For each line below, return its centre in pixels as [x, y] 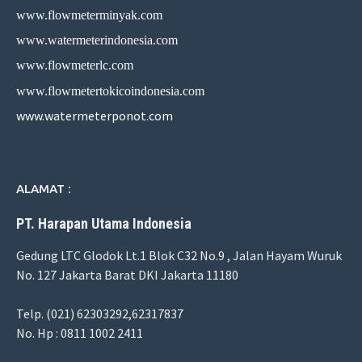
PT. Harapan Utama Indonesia [104, 223]
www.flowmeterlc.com [75, 65]
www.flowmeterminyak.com [89, 15]
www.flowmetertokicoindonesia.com [110, 90]
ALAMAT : [44, 188]
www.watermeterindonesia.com [97, 40]
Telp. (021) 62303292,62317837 [100, 313]
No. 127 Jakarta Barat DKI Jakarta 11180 [127, 274]
